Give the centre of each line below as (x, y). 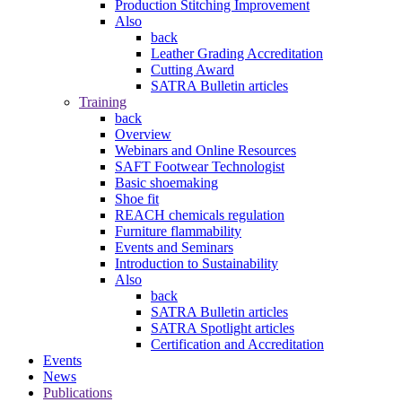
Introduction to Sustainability (197, 264)
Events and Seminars (174, 248)
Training (103, 102)
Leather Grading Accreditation (237, 54)
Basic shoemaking (166, 183)
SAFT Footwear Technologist (200, 167)
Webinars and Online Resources (205, 151)
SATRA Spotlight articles (223, 328)
